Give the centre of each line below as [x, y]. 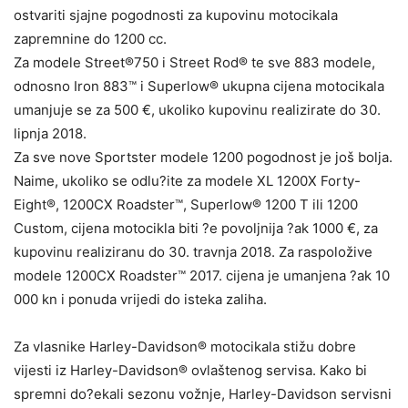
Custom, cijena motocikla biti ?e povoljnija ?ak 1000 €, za [196, 229]
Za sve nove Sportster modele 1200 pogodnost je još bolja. [203, 158]
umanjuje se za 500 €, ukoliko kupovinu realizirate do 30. [197, 110]
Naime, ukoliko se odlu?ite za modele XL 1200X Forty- [187, 181]
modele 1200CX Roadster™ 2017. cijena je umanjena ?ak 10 [202, 276]
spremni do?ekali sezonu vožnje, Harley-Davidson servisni [203, 394]
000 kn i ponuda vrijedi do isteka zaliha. [140, 300]
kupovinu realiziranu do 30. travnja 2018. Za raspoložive [193, 252]
